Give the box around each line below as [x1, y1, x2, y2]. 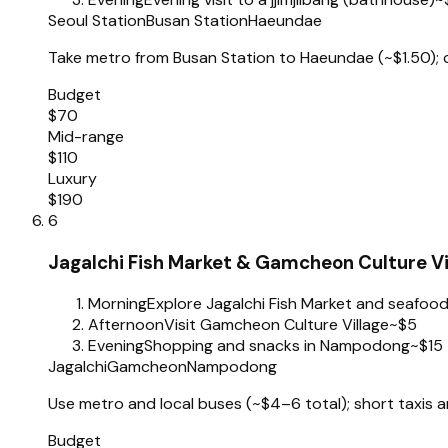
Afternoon [88, 314, 164, 336]
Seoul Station [48, 10, 146, 31]
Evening [88, 335, 144, 357]
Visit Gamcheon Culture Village [164, 314, 389, 336]
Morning [88, 293, 147, 315]
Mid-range [48, 126, 124, 147]
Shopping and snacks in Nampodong [144, 335, 410, 357]
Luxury [48, 168, 97, 189]
